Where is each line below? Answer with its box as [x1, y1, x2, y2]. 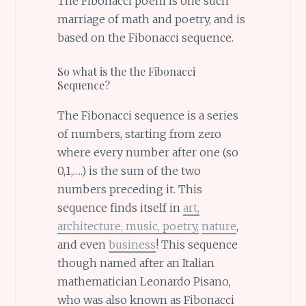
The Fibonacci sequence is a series [57, 109, 238, 123]
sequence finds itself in [57, 201, 183, 215]
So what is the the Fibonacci [57, 64, 195, 79]
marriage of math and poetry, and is [57, 12, 245, 27]
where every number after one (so [57, 145, 238, 160]
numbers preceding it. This [57, 182, 202, 197]
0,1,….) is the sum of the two [57, 164, 201, 178]
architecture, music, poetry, [57, 219, 199, 234]
